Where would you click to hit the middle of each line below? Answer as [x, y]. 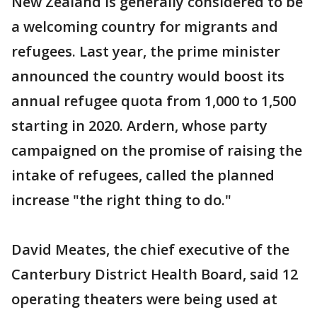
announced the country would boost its [148, 76]
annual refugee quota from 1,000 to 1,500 [154, 100]
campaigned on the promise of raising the [157, 150]
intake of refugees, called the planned [143, 175]
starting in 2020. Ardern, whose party [139, 125]
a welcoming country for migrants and [145, 26]
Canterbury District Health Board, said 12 [155, 274]
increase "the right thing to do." [121, 200]
